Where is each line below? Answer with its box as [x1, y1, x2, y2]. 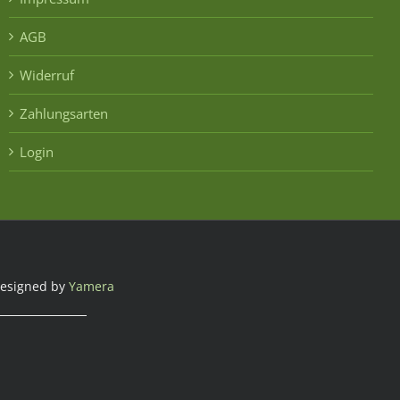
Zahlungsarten [20, 104, 108, 122]
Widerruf [20, 65, 74, 84]
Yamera [68, 277, 114, 295]
